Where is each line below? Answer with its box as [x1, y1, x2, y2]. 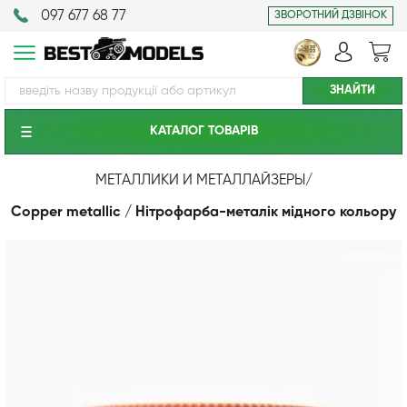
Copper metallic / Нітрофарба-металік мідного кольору [11, 205, 396, 220]
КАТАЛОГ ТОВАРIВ [149, 124, 258, 137]
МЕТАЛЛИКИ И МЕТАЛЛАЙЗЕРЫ [94, 174, 305, 188]
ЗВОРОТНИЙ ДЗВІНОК [274, 10, 387, 21]
